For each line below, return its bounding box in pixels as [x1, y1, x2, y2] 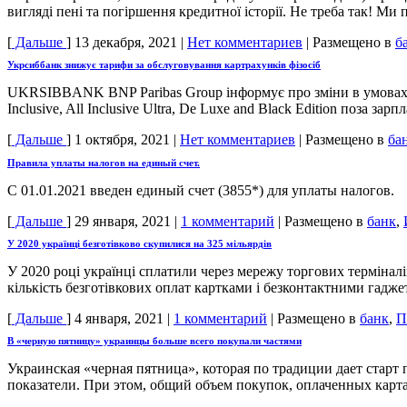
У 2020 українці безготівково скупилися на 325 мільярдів [7, 237, 272, 249]
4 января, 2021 [74, 310, 164, 326]
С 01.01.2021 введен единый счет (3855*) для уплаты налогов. [7, 182, 398, 198]
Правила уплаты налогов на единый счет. [7, 156, 200, 168]
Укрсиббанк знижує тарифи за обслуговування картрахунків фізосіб [7, 59, 321, 71]
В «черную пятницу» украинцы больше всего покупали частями [7, 334, 302, 346]
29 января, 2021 [74, 213, 171, 229]
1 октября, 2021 [74, 132, 170, 148]
